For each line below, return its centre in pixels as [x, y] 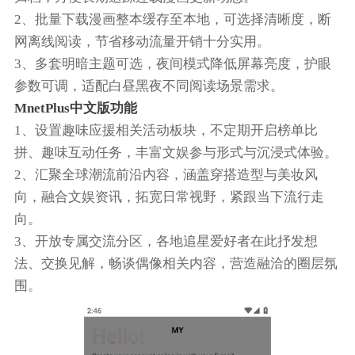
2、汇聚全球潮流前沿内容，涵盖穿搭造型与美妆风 [166, 174]
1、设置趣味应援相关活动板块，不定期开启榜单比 [166, 130]
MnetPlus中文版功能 [75, 108]
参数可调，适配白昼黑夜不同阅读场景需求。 [149, 86]
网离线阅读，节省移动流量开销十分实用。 [142, 41]
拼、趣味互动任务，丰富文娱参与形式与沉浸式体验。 [176, 152]
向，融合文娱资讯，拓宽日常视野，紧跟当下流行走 [169, 197]
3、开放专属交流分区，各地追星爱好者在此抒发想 [166, 241]
